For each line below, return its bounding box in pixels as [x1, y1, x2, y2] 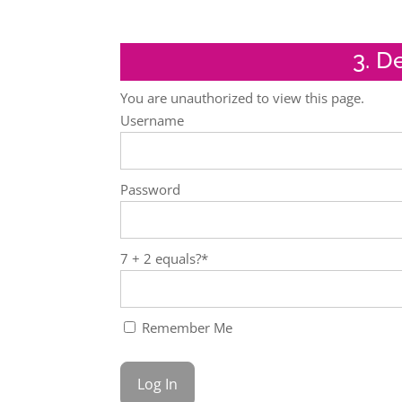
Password [120, 180, 181, 198]
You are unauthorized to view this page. [120, 89, 365, 107]
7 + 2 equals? [120, 249, 202, 267]
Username [120, 111, 185, 129]
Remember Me [138, 319, 233, 336]
